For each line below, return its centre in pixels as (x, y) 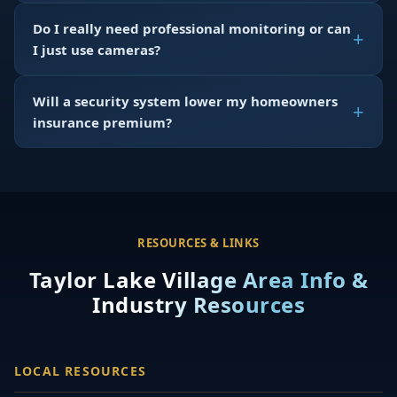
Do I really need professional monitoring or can (192, 28)
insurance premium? (102, 122)
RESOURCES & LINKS (198, 242)
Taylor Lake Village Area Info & (198, 279)
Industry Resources (198, 304)
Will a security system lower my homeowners (185, 101)
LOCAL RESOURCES (80, 370)
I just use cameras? (97, 49)
